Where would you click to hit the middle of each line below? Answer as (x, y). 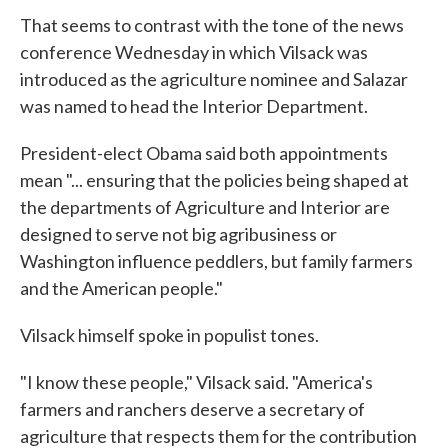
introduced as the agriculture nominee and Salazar (214, 79)
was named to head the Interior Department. (194, 106)
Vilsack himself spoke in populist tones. (169, 335)
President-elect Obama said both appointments (204, 153)
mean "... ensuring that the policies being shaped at (214, 180)
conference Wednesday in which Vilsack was (194, 52)
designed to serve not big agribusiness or (178, 234)
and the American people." (121, 288)
